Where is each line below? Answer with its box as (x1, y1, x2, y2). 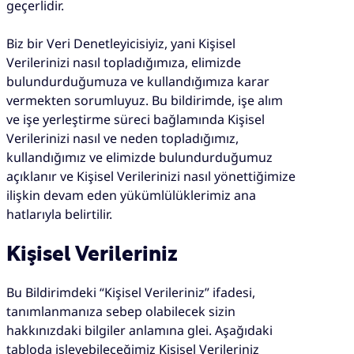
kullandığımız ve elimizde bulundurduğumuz (6, 148, 273, 166)
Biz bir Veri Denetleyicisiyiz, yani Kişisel (6, 34, 235, 52)
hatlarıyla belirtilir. (6, 205, 112, 223)
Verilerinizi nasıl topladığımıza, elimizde (6, 53, 241, 71)
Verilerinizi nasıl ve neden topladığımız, (6, 129, 239, 147)
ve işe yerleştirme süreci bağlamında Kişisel (6, 110, 265, 128)
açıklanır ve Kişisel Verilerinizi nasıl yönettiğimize (6, 167, 296, 185)
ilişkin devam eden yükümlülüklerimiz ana (6, 186, 256, 204)
